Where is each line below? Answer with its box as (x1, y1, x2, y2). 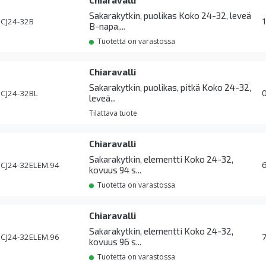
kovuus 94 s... (89, 164, 142, 176)
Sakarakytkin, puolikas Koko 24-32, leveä (89, 10, 252, 21)
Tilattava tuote (89, 108, 138, 119)
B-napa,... (89, 21, 126, 32)
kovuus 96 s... (89, 236, 142, 248)
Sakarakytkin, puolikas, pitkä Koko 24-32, (89, 82, 252, 93)
